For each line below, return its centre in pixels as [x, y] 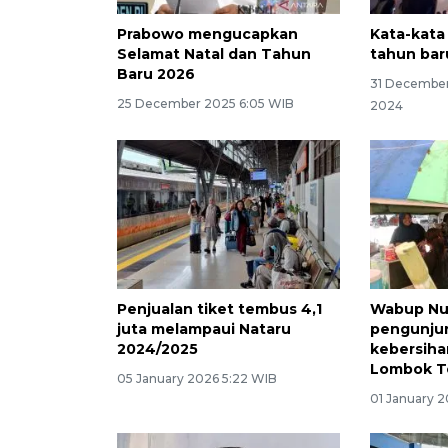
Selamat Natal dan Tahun [214, 53]
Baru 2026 [156, 73]
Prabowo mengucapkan [207, 33]
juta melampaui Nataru [204, 328]
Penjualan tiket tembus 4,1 [219, 308]
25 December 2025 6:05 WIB [205, 103]
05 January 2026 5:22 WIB [197, 378]
